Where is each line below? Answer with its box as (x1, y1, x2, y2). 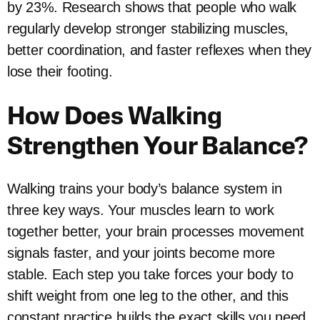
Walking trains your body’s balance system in (7, 181, 282, 196)
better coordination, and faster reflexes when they (7, 42, 312, 58)
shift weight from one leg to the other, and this (7, 288, 289, 304)
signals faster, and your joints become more (7, 245, 276, 261)
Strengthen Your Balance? (7, 136, 308, 161)
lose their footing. (7, 64, 113, 79)
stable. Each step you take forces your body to (7, 266, 294, 282)
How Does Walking (7, 106, 222, 131)
